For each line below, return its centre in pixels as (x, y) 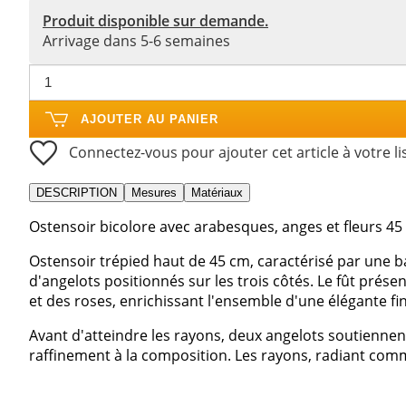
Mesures (154, 192)
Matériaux (217, 192)
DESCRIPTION (77, 192)
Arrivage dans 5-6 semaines (136, 40)
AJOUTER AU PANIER (150, 119)
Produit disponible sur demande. (155, 20)
